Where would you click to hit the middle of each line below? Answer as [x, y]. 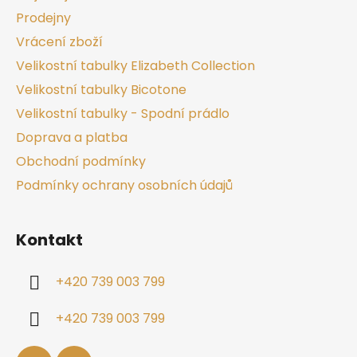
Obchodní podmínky [81, 162]
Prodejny [43, 18]
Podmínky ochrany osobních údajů [124, 186]
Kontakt [49, 240]
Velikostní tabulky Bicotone [101, 90]
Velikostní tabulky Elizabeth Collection [135, 66]
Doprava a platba [72, 138]
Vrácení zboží [59, 42]
